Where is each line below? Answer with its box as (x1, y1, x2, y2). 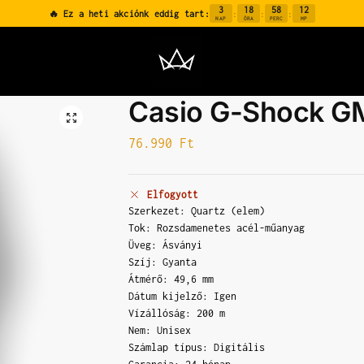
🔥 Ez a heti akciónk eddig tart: (48, 8, 210, 19)
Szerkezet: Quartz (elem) (128, 204, 266, 217)
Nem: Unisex (128, 323, 192, 336)
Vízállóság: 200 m (128, 306, 226, 319)
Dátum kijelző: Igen (128, 289, 237, 302)
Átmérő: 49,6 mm (128, 272, 214, 285)
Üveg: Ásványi (128, 238, 203, 251)
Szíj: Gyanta (128, 255, 197, 268)
